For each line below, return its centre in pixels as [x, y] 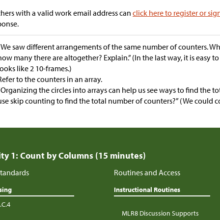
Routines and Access [147, 173]
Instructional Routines [147, 190]
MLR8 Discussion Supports [160, 213]
